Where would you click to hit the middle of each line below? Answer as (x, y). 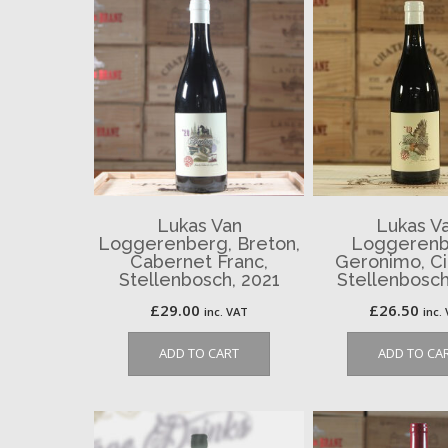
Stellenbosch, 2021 (199, 280)
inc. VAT (226, 312)
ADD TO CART (199, 353)
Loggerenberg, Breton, (199, 244)
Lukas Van (199, 226)
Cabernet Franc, (199, 262)
